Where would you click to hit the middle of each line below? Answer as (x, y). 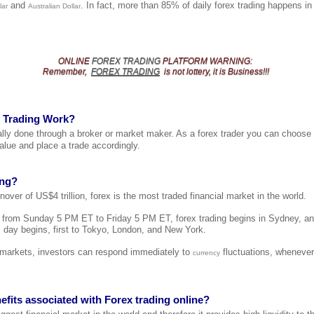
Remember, (66, 71)
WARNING (230, 61)
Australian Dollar (54, 6)
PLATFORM (185, 61)
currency (206, 253)
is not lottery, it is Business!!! (217, 71)
